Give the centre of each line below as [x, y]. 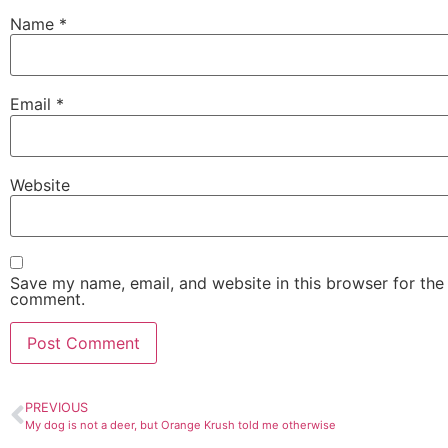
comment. [47, 299]
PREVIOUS [56, 408]
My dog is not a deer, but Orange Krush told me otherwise [180, 425]
